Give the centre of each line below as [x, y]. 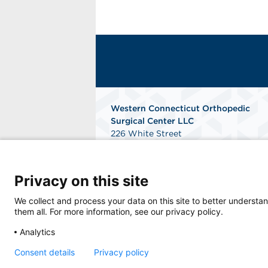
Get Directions [141, 159]
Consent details [45, 252]
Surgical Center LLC [152, 121]
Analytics [37, 232]
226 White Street [146, 133]
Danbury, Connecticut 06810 [170, 146]
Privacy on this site [81, 181]
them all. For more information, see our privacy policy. [119, 211]
